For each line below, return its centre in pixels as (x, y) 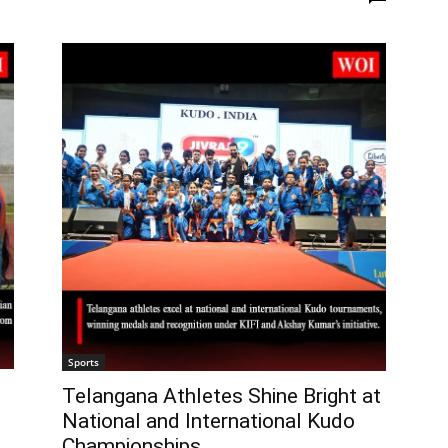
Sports (83, 361)
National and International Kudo (208, 420)
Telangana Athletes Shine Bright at (221, 395)
